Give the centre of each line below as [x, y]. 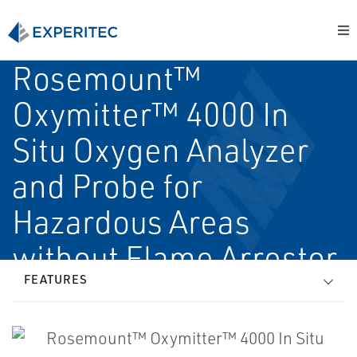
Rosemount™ [107, 78]
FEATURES [56, 279]
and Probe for [107, 186]
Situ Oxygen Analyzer [160, 150]
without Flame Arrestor [175, 257]
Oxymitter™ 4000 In [151, 114]
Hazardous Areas [131, 222]
